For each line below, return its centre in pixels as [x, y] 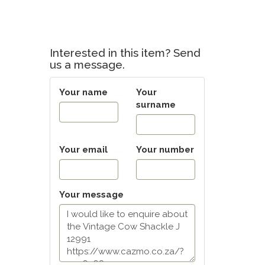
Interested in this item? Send [125, 53]
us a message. [87, 64]
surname [156, 104]
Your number [165, 149]
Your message [91, 194]
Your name [83, 92]
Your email [83, 149]
